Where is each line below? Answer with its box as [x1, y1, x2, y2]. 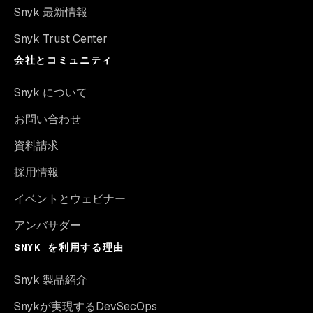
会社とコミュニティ [14, 53, 113, 66]
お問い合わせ [14, 111, 81, 126]
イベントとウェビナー [14, 191, 126, 206]
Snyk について [14, 85, 87, 100]
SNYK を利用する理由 [14, 240, 125, 254]
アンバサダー [14, 217, 81, 233]
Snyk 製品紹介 [14, 272, 87, 287]
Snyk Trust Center [14, 31, 108, 46]
